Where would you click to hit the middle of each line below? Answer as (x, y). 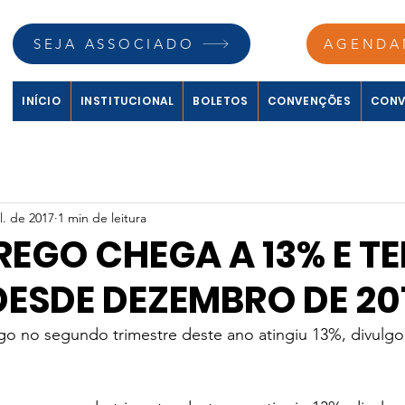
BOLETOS (221, 101)
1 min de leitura (102, 217)
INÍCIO (42, 101)
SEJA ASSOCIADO (114, 44)
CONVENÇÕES (309, 101)
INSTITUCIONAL (127, 101)
